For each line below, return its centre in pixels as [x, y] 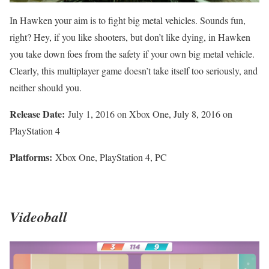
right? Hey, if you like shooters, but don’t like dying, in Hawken [130, 37]
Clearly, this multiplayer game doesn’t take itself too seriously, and [134, 70]
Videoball [38, 216]
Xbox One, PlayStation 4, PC [110, 157]
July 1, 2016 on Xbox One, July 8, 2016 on [149, 113]
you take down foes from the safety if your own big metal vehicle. [132, 53]
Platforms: [31, 157]
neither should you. [46, 87]
